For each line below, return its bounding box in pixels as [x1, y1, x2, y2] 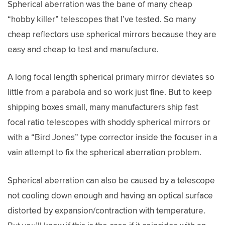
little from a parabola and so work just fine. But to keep [8, 86, 212, 98]
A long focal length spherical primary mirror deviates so [8, 71, 214, 83]
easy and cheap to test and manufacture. [8, 43, 159, 55]
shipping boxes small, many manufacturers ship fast [8, 101, 198, 113]
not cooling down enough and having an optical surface [8, 189, 213, 201]
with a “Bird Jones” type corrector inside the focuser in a [8, 131, 217, 143]
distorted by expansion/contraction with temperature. [8, 204, 205, 216]
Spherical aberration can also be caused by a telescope [8, 174, 215, 186]
